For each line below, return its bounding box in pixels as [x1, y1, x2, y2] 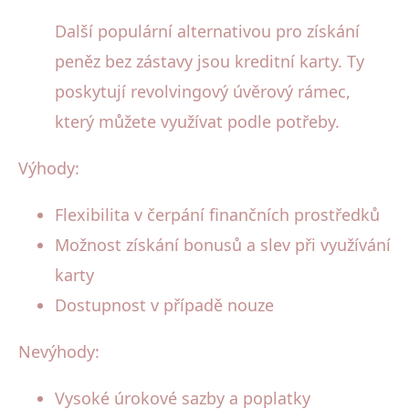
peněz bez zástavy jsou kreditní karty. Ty [55, 49, 364, 72]
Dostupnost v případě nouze [55, 293, 274, 316]
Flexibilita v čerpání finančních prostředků [55, 203, 380, 225]
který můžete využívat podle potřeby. [55, 110, 340, 132]
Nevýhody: [18, 340, 100, 362]
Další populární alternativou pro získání [55, 19, 360, 42]
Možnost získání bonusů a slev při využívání [55, 233, 391, 256]
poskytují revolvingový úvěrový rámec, [55, 79, 351, 102]
